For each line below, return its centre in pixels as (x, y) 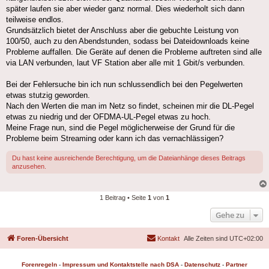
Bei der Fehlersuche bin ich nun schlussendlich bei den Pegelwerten (124, 85)
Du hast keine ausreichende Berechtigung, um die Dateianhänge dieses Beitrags (129, 158)
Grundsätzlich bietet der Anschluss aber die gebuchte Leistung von (122, 31)
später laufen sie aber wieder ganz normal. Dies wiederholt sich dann (125, 9)
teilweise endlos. (35, 20)
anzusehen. (29, 167)
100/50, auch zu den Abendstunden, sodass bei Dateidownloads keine (128, 41)
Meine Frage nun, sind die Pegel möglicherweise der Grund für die (120, 128)
